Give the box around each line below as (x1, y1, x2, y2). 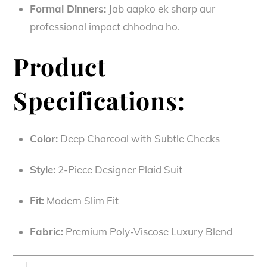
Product (13, 50, 107, 83)
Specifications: (13, 84, 185, 117)
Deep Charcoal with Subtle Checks (57, 132, 220, 145)
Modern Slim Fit (44, 194, 119, 207)
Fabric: (29, 225, 63, 238)
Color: (29, 132, 58, 145)
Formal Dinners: (29, 2, 106, 15)
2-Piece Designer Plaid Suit (55, 163, 182, 176)
